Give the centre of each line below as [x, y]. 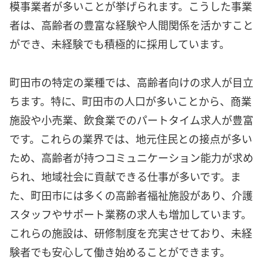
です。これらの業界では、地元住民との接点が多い [131, 138]
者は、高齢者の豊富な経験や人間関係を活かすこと [131, 25]
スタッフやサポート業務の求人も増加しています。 [131, 214]
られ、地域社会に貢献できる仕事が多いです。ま [125, 176]
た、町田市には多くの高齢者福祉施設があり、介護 [131, 195]
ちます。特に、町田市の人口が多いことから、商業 [131, 100]
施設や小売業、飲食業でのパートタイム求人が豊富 [131, 119]
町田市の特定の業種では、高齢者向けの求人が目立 [131, 82]
